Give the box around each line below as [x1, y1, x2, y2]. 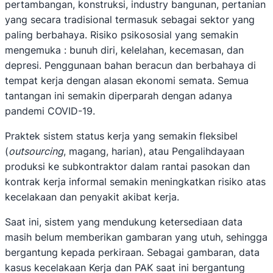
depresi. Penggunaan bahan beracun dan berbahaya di [5, 59, 256, 72]
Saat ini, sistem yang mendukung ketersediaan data [5, 216, 243, 229]
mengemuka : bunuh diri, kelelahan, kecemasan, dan [5, 44, 244, 57]
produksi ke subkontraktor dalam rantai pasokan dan [5, 160, 250, 173]
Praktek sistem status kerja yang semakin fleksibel [5, 130, 238, 143]
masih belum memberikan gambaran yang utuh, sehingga [5, 231, 268, 244]
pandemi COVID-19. [5, 105, 95, 118]
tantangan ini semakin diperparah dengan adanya [5, 90, 232, 102]
